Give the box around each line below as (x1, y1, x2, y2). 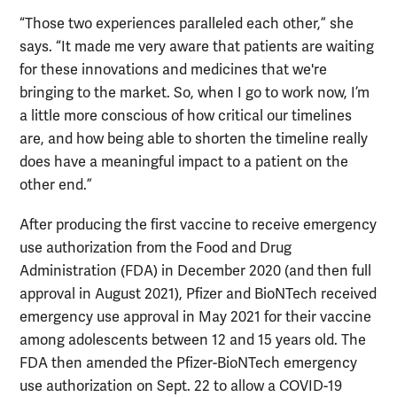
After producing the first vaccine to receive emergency (19, 215, 377, 234)
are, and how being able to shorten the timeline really (19, 129, 368, 148)
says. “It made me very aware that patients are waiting (19, 37, 374, 56)
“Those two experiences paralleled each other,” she (19, 14, 354, 33)
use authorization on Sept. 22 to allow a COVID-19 (19, 377, 342, 395)
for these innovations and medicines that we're (19, 60, 327, 79)
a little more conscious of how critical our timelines (19, 106, 352, 125)
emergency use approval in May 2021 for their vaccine (19, 307, 371, 326)
